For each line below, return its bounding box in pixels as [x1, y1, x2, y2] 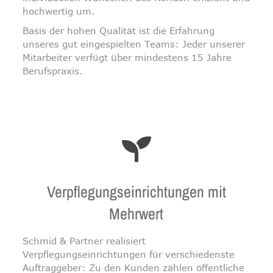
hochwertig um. [23, 5, 95, 16]
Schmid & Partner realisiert [23, 235, 146, 246]
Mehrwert [109, 203, 164, 224]
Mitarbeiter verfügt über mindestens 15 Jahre [23, 52, 232, 63]
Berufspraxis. [23, 65, 83, 76]
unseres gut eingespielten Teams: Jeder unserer [23, 38, 246, 49]
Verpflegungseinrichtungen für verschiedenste [23, 249, 235, 260]
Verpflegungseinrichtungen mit [46, 181, 226, 202]
